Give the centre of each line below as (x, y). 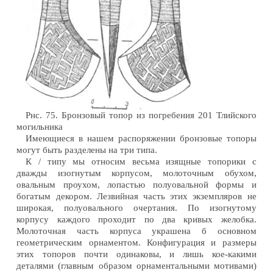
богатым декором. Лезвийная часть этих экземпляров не (136, 196)
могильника (40, 126)
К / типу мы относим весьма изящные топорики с (141, 161)
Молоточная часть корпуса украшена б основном (136, 231)
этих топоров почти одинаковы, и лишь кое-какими (136, 254)
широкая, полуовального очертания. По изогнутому (136, 207)
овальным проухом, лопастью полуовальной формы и (136, 184)
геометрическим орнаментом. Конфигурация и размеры (136, 242)
